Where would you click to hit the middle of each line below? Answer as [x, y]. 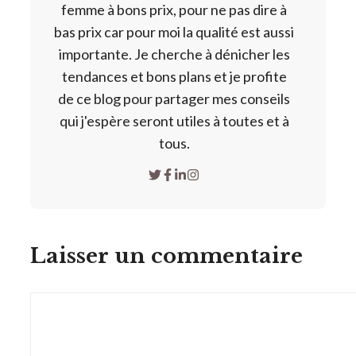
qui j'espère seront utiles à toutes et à [174, 120]
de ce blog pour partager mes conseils [174, 98]
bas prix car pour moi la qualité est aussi [174, 31]
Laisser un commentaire [166, 255]
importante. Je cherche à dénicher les [174, 54]
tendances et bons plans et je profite [174, 76]
